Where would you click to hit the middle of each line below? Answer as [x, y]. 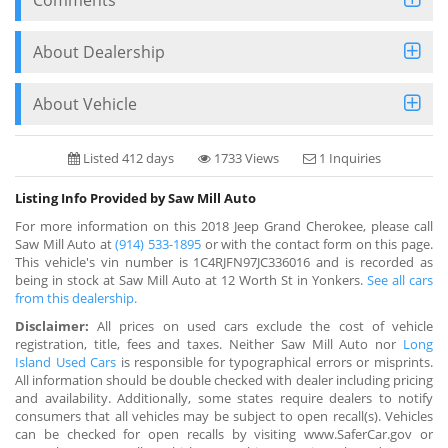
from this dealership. [76, 297]
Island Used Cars [66, 361]
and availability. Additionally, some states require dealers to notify [224, 397]
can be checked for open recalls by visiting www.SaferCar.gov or [224, 433]
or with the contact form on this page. [317, 243]
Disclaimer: [52, 325]
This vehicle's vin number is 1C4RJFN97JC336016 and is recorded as [224, 261]
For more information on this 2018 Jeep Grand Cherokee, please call [224, 225]
